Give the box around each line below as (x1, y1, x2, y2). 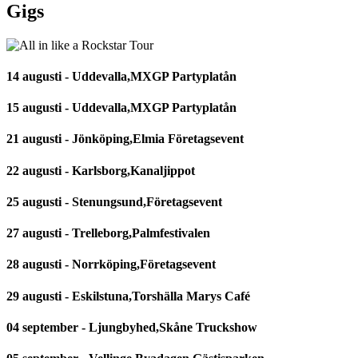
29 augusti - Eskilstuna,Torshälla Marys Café (6, 288, 250, 303)
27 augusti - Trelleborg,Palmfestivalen (6, 226, 210, 241)
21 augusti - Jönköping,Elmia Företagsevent (6, 132, 244, 146)
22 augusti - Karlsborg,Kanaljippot (6, 163, 195, 177)
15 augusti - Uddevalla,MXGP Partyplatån (6, 101, 237, 115)
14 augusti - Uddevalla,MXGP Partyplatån (6, 69, 237, 83)
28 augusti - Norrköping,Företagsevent (6, 257, 216, 272)
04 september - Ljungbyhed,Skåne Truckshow (6, 320, 257, 334)
